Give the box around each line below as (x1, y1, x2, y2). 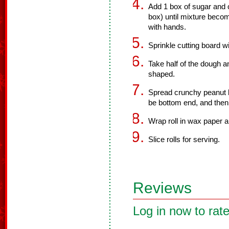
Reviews (133, 179, 192, 196)
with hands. (148, 23, 186, 31)
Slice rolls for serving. (148, 135, 220, 144)
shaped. (148, 70, 175, 78)
